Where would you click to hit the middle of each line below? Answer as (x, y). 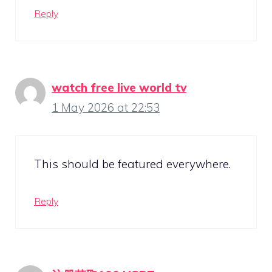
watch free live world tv (119, 88)
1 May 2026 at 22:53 (106, 108)
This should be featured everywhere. (132, 164)
